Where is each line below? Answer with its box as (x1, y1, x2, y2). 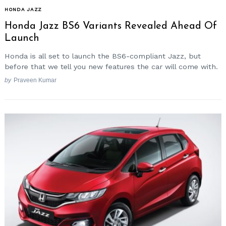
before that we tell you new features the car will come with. (5, 63, 218, 71)
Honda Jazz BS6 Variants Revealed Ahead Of (5, 21, 217, 31)
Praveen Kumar (13, 76, 56, 83)
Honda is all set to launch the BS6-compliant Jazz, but (5, 52, 201, 61)
